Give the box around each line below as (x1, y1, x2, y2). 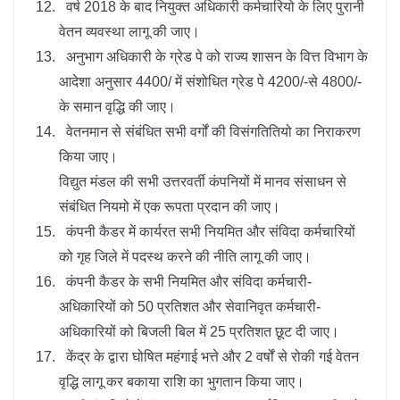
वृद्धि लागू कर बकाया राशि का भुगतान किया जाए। (59, 373, 304, 389)
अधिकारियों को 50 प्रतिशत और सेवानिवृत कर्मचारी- (59, 298, 321, 314)
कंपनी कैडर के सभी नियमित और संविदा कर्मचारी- (59, 273, 312, 289)
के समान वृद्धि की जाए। (59, 98, 176, 114)
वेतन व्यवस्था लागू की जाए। (59, 23, 200, 39)
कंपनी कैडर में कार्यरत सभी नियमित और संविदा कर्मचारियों (59, 223, 355, 239)
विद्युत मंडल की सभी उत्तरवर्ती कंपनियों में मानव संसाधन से (59, 173, 346, 189)
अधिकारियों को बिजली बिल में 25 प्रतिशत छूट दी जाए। (59, 323, 339, 339)
